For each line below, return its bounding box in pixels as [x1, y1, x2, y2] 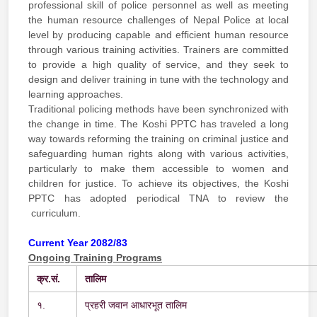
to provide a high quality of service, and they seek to [28, 58, 289, 70]
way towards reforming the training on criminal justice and [28, 132, 289, 144]
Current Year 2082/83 [28, 236, 127, 248]
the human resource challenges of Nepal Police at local [28, 13, 289, 25]
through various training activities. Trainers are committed [28, 43, 289, 55]
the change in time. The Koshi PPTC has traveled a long [28, 117, 289, 129]
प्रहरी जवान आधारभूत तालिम [84, 299, 190, 311]
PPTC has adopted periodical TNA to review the [28, 192, 289, 204]
